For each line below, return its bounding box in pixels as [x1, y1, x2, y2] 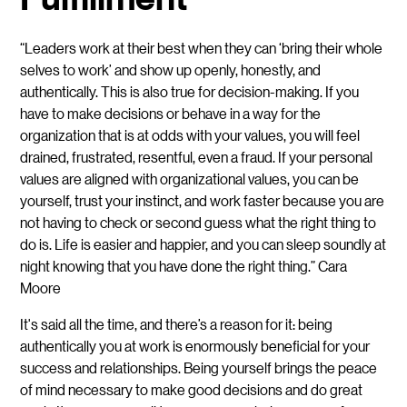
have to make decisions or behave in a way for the [20, 103, 322, 123]
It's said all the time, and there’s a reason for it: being [20, 313, 333, 333]
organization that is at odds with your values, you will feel [20, 124, 361, 144]
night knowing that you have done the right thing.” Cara [20, 255, 348, 275]
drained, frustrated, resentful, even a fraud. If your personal [20, 146, 373, 166]
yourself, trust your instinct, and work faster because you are [20, 190, 385, 210]
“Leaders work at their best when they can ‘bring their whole [20, 37, 383, 57]
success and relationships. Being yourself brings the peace [20, 357, 378, 377]
